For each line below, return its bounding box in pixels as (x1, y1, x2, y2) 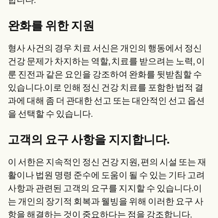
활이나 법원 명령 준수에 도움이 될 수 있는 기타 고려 (8, 171, 205, 181)
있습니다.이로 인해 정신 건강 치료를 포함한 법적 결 (8, 83, 203, 93)
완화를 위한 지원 (8, 20, 94, 33)
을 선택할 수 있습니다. (8, 109, 92, 119)
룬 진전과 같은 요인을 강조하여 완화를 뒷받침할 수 (8, 70, 202, 80)
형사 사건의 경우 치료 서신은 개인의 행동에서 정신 (8, 44, 202, 54)
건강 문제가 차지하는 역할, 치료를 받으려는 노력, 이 (8, 57, 205, 67)
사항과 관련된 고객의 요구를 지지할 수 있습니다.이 (8, 184, 202, 194)
